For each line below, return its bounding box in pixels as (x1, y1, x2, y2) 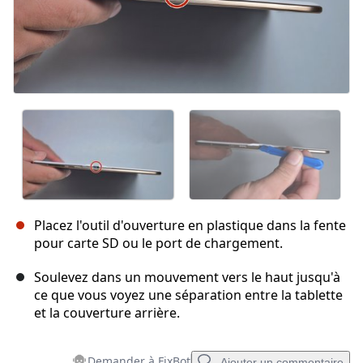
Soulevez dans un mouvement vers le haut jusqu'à (34, 267, 340, 286)
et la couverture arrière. (34, 303, 180, 322)
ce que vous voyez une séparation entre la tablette (34, 285, 343, 304)
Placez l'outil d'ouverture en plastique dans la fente (34, 216, 346, 234)
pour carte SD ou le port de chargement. (34, 233, 283, 252)
